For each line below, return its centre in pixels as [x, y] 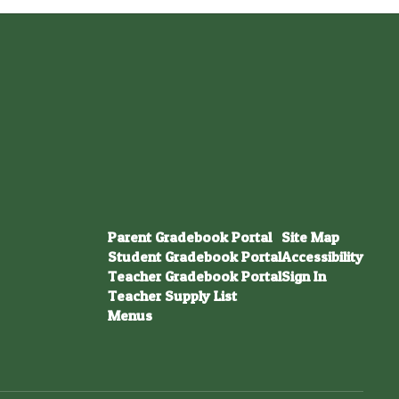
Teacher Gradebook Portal [194, 276]
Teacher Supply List [172, 296]
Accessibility [322, 256]
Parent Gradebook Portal [189, 237]
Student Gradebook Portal [194, 256]
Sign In [303, 276]
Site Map [310, 237]
